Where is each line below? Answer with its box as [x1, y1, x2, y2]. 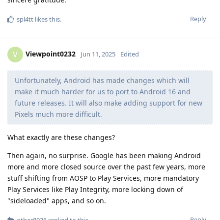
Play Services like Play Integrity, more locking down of [7, 184, 183, 194]
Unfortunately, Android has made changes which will [15, 75, 190, 85]
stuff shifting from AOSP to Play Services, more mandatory [7, 173, 199, 183]
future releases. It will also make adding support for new [15, 98, 202, 108]
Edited [120, 49, 139, 58]
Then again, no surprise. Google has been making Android [7, 150, 201, 160]
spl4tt [17, 14, 33, 24]
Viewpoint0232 [26, 49, 76, 58]
